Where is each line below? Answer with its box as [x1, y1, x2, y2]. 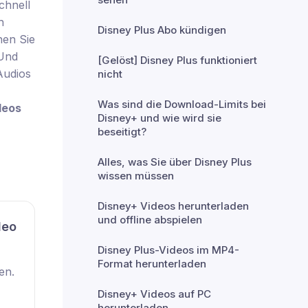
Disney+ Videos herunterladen [98, 199, 249, 212]
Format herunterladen [98, 257, 206, 270]
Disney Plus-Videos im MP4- [98, 243, 239, 256]
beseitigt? [98, 125, 146, 138]
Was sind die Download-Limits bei [98, 98, 266, 111]
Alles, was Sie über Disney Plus [98, 155, 252, 168]
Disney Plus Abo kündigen [98, 23, 226, 36]
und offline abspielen [98, 213, 202, 226]
